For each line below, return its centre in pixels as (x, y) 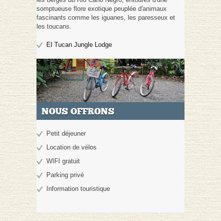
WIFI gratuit (63, 161)
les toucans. (54, 26)
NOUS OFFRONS (78, 112)
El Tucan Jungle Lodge (79, 44)
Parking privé (65, 175)
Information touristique (78, 189)
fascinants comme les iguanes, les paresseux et (106, 17)
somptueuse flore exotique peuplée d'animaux (102, 8)
